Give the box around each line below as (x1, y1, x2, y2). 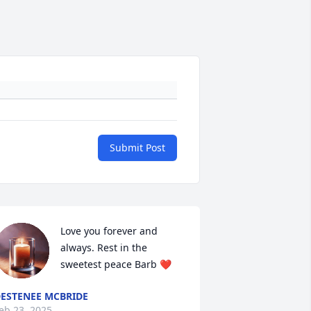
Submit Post (110, 141, 165, 155)
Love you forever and (60, 224, 158, 238)
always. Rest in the (60, 241, 147, 255)
